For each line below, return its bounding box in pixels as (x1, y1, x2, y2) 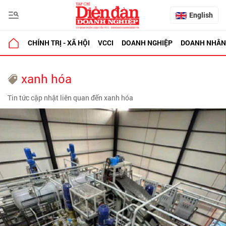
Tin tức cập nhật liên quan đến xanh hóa (8, 93, 133, 102)
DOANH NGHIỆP (122, 38, 173, 47)
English (189, 10, 213, 20)
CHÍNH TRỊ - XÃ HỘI (28, 38, 90, 47)
